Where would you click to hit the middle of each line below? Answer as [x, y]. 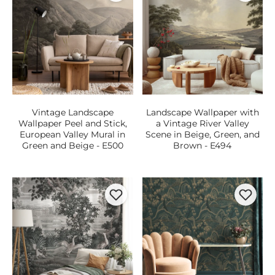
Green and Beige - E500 [72, 145]
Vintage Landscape [72, 112]
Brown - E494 [203, 145]
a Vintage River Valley [202, 123]
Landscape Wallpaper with [202, 112]
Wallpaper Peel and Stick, [72, 123]
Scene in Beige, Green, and [202, 134]
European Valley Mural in [73, 134]
